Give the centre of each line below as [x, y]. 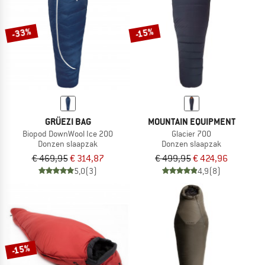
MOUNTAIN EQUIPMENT [191, 122]
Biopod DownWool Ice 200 [68, 134]
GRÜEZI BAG [68, 122]
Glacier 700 [191, 134]
